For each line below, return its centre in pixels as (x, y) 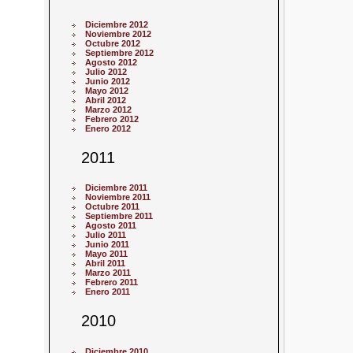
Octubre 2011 (113, 207)
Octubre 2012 (113, 44)
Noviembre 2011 (118, 197)
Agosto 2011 (111, 226)
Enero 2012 (108, 129)
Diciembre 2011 (117, 188)
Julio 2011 (106, 235)
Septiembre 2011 (119, 216)
